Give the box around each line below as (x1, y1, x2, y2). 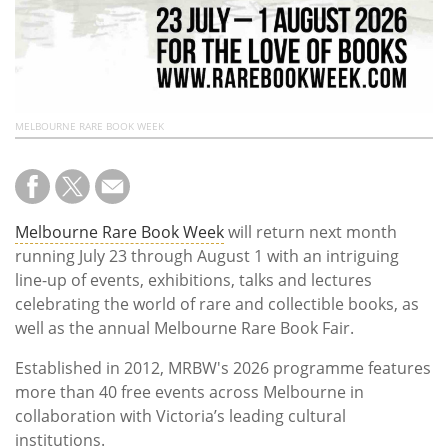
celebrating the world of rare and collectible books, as (15, 293, 419, 316)
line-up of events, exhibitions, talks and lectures (15, 269, 372, 292)
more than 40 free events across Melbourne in (15, 381, 364, 404)
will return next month (224, 221, 397, 244)
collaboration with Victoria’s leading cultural (15, 405, 346, 428)
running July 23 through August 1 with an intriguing (15, 245, 399, 268)
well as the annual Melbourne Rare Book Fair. (15, 317, 354, 340)
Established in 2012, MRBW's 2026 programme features (15, 357, 431, 380)
